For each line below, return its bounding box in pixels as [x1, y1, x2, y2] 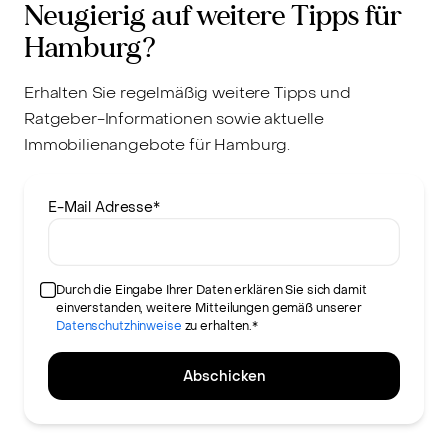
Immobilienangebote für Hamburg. [24, 134, 291, 156]
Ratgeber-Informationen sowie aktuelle [24, 108, 325, 130]
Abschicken [183, 367, 265, 387]
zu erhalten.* [181, 318, 259, 335]
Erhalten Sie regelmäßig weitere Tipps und [24, 82, 351, 104]
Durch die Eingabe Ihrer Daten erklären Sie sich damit [56, 282, 367, 299]
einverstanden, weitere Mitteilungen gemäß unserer [56, 300, 363, 317]
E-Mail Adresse [48, 198, 154, 218]
